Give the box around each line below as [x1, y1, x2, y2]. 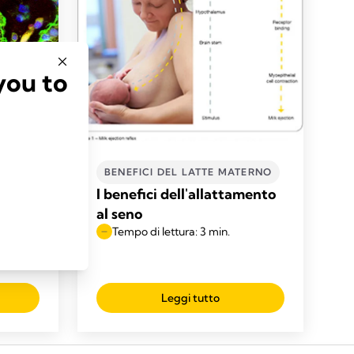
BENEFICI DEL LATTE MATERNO [104, 165, 273, 178]
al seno [96, 204, 142, 223]
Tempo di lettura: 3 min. [112, 224, 230, 239]
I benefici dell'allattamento [96, 184, 276, 203]
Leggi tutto [161, 290, 220, 305]
